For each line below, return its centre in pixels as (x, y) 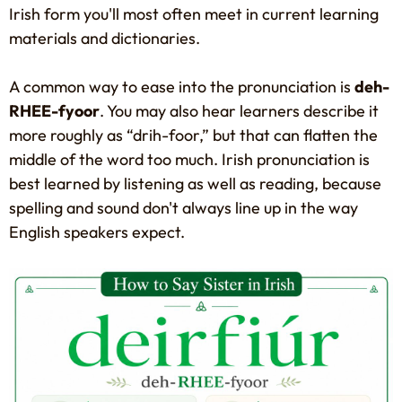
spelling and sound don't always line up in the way (184, 208)
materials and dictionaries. (105, 39)
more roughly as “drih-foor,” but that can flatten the (193, 135)
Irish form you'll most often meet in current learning (194, 14)
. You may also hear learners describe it (239, 111)
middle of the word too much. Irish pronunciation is (189, 160)
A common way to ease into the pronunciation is (182, 87)
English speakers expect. (97, 232)
